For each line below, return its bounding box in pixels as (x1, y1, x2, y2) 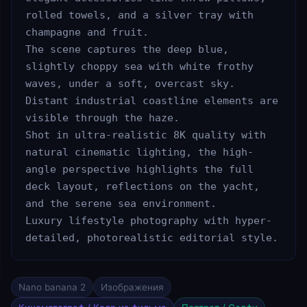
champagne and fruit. (25, 26, 149, 38)
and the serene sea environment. (25, 197, 217, 210)
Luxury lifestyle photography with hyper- (25, 214, 272, 227)
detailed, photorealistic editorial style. (25, 232, 278, 244)
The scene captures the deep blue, (25, 43, 229, 56)
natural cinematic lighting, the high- (25, 146, 254, 158)
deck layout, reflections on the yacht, (25, 180, 260, 193)
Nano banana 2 (19, 282, 86, 293)
